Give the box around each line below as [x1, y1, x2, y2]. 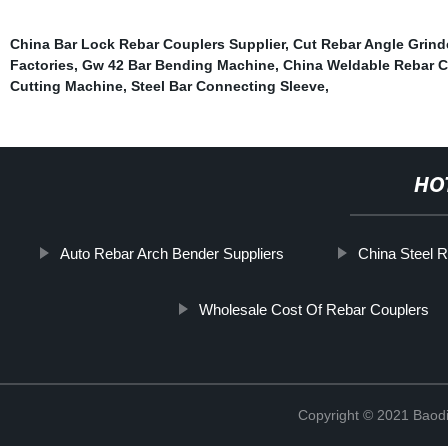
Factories [9, 56, 74, 73]
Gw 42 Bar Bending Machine [81, 56, 275, 73]
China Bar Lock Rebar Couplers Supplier [9, 35, 285, 52]
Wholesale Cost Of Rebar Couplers [198, 300, 429, 318]
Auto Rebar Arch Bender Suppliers [59, 244, 284, 262]
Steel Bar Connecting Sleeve [130, 77, 325, 94]
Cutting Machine [9, 77, 123, 94]
